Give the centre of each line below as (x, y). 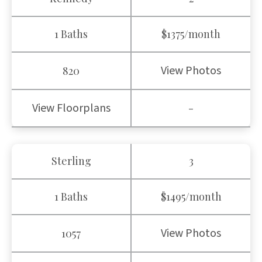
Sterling (71, 161)
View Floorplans (71, 108)
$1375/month (191, 34)
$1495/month (191, 196)
